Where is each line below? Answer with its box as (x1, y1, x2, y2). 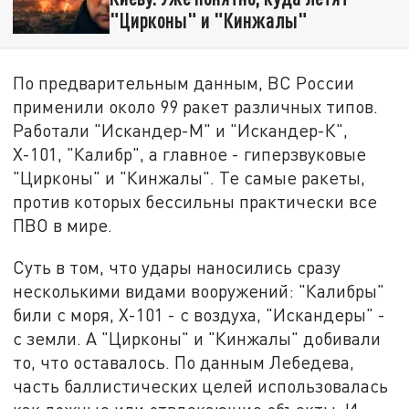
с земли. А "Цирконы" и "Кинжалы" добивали (13, 327, 382, 349)
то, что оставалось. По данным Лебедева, (13, 351, 355, 372)
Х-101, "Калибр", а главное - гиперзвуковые (13, 143, 367, 165)
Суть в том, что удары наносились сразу (13, 256, 341, 278)
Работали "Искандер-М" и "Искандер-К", (13, 120, 349, 142)
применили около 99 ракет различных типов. (13, 96, 379, 118)
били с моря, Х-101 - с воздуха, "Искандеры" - (13, 303, 386, 325)
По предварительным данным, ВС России (13, 72, 355, 94)
